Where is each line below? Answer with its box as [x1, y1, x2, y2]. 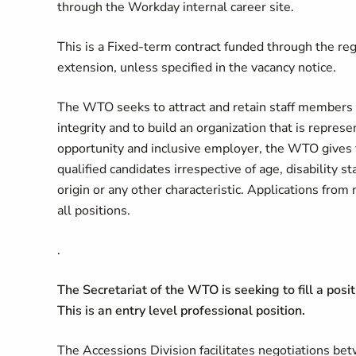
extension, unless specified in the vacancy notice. [57, 59, 336, 76]
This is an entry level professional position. [57, 302, 305, 319]
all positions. [57, 202, 130, 219]
